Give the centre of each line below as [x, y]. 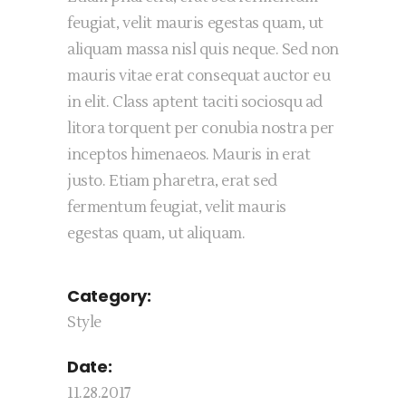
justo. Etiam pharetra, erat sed [172, 181]
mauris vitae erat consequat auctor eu [199, 76]
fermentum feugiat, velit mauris [177, 208]
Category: [109, 296]
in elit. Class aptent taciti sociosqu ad [195, 102]
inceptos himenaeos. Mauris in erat [189, 155]
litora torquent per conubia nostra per [201, 129]
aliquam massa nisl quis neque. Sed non [203, 50]
